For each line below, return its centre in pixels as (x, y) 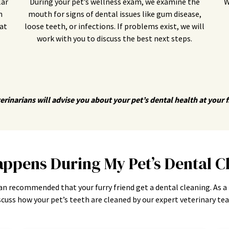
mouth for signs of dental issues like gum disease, (114, 14)
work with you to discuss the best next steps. (114, 38)
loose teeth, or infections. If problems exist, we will (114, 26)
